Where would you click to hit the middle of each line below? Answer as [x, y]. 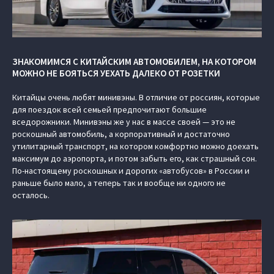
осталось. [31, 195]
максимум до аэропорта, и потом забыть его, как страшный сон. [135, 158]
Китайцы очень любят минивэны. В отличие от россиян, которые [136, 97]
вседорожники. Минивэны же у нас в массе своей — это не [124, 122]
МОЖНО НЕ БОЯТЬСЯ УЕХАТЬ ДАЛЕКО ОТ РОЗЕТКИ [116, 73]
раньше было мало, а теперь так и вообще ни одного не [119, 183]
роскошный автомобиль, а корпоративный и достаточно [121, 134]
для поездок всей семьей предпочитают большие [109, 109]
